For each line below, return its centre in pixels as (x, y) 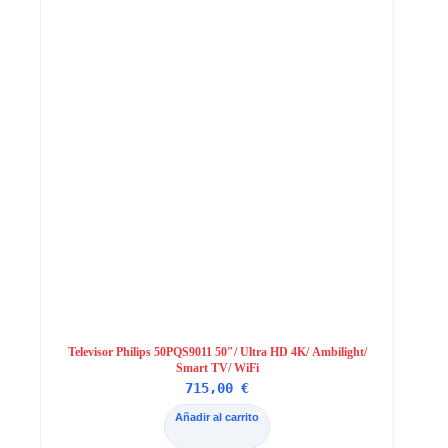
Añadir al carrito (217, 417)
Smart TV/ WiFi (217, 368)
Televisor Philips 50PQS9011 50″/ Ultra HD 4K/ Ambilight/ (217, 352)
